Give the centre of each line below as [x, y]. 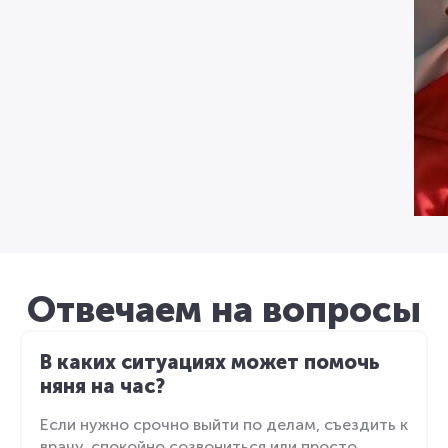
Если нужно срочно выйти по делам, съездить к [223, 424]
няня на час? [102, 385]
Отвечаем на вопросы [224, 309]
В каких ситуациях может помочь [209, 361]
